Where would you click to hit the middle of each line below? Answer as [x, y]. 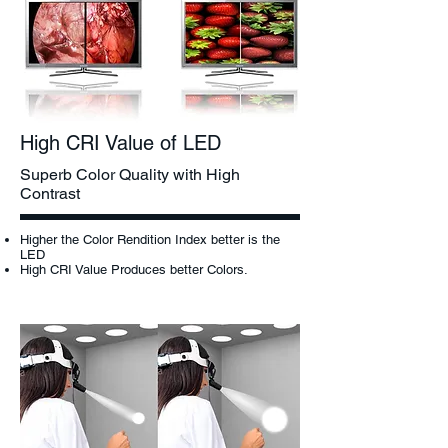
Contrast [50, 193]
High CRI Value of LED [120, 143]
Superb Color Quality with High [130, 174]
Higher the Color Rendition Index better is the [150, 239]
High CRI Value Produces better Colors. [134, 269]
